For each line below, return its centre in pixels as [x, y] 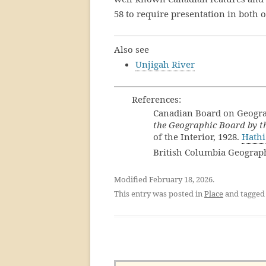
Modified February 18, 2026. [164, 179]
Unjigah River [165, 64]
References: [156, 99]
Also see [132, 49]
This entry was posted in [159, 194]
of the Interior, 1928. [197, 137]
